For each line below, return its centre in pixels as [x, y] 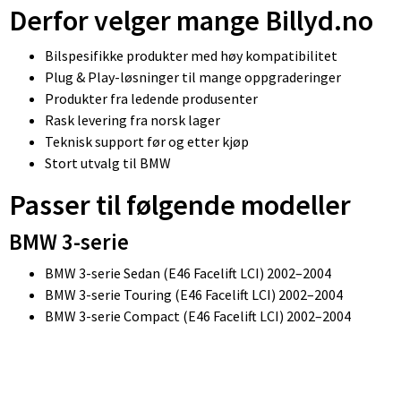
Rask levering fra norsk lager [132, 119]
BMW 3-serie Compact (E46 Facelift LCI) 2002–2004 [198, 316]
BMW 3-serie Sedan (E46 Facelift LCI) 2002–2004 [188, 273]
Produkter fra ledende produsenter [151, 98]
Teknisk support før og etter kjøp [147, 141]
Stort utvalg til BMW [108, 162]
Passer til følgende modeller [180, 205]
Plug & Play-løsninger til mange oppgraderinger [193, 77]
